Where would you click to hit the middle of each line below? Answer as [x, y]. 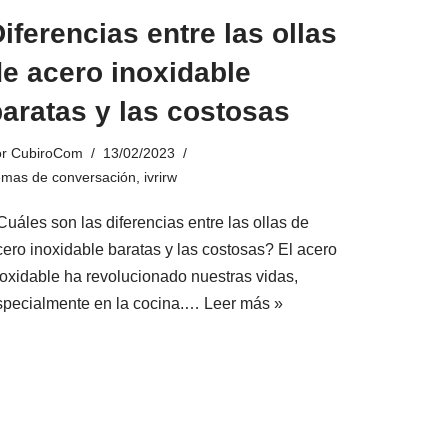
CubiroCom [47, 153]
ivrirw [160, 177]
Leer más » [243, 304]
